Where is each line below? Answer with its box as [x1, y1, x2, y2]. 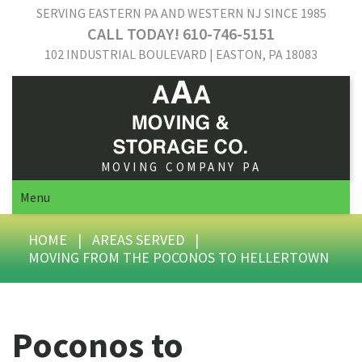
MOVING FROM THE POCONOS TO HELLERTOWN [28, 248, 329, 267]
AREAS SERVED [92, 230, 184, 249]
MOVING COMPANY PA [100, 159, 262, 175]
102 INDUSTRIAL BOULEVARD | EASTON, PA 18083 [44, 46, 318, 62]
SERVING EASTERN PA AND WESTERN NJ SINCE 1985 [36, 5, 326, 21]
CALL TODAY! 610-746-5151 [87, 23, 275, 44]
